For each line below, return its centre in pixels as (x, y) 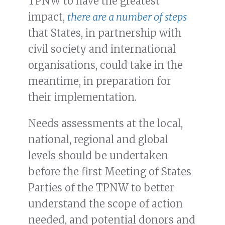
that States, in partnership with (105, 33)
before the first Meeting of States (110, 172)
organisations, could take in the (105, 65)
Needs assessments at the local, (105, 124)
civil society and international (102, 49)
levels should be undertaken (98, 156)
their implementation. (82, 97)
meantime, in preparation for (100, 81)
